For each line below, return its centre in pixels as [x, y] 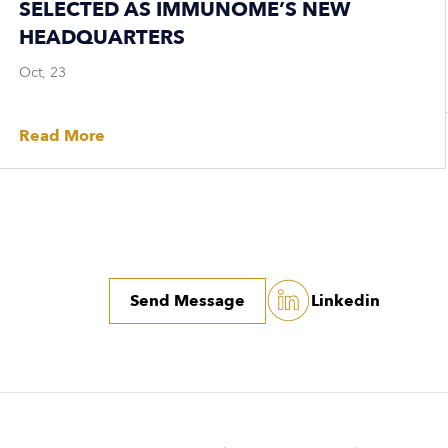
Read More [61, 136]
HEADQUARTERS [101, 37]
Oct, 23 [42, 72]
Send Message [187, 300]
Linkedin [345, 300]
